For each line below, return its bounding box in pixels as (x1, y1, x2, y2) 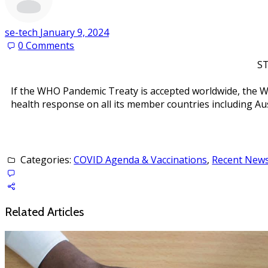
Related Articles (5, 205, 84, 219)
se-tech (5, 26, 40, 39)
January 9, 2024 (40, 26, 109, 39)
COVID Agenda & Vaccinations (74, 153, 208, 166)
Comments (26, 39, 75, 52)
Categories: (18, 153, 74, 166)
